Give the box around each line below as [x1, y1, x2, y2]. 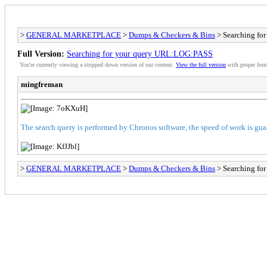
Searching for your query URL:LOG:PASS [67, 49, 213, 59]
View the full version [176, 61, 226, 69]
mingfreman [21, 80, 63, 89]
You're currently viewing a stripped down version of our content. [20, 61, 176, 69]
